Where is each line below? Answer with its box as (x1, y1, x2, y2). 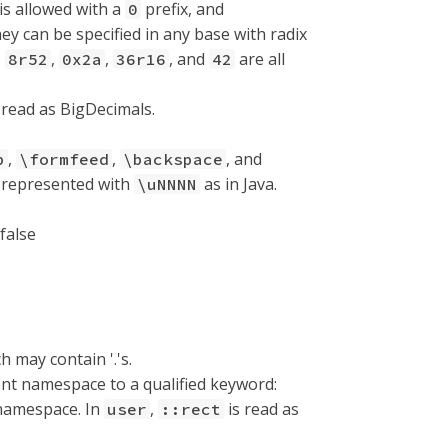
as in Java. (200, 173, 277, 195)
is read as (224, 398, 299, 420)
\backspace (123, 149, 223, 169)
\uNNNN (137, 174, 197, 194)
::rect (161, 399, 221, 419)
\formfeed (19, 149, 109, 169)
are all (235, 48, 285, 70)
